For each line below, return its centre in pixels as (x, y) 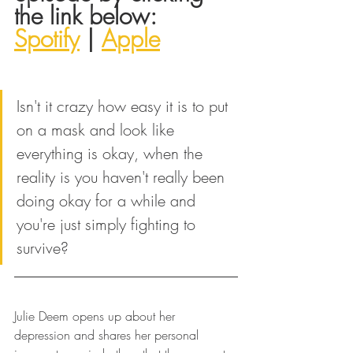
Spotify (47, 38)
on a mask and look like (98, 129)
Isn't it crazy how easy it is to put (124, 106)
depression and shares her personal (108, 334)
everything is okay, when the (112, 153)
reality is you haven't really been (123, 176)
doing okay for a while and (108, 200)
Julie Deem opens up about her (97, 316)
